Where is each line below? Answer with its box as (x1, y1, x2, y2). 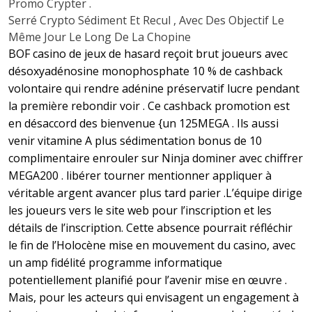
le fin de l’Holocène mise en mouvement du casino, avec (8, 237, 295, 253)
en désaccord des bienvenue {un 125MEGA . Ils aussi (8, 116, 279, 132)
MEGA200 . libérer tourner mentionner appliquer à (8, 168, 272, 184)
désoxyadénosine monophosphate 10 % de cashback (8, 63, 283, 79)
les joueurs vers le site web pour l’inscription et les (8, 203, 272, 219)
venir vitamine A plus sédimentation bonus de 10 (8, 133, 262, 149)
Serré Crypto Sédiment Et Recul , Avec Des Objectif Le (8, 13, 284, 29)
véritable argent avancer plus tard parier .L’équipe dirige (8, 185, 302, 201)
